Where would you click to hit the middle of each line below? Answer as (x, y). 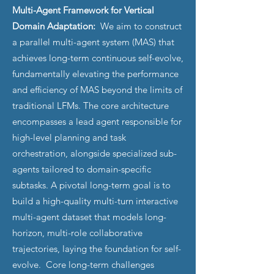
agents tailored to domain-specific (82, 169)
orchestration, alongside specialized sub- (94, 153)
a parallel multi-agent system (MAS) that (93, 42)
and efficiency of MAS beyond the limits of (97, 90)
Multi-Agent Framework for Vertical (83, 10)
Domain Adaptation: (55, 26)
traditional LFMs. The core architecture (91, 106)
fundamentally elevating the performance (95, 74)
